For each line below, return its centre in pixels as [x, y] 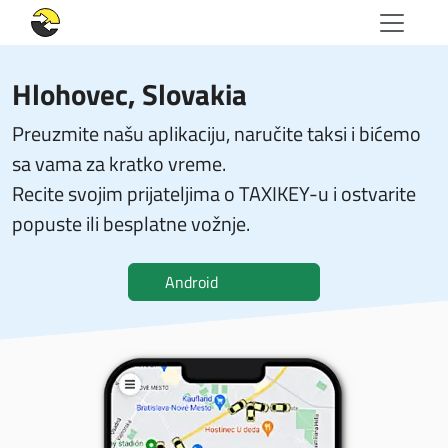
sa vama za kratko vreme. [119, 163]
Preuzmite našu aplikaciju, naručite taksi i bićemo [216, 133]
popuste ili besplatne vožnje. [131, 223]
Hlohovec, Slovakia [129, 94]
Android [191, 282]
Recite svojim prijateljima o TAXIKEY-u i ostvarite [214, 193]
